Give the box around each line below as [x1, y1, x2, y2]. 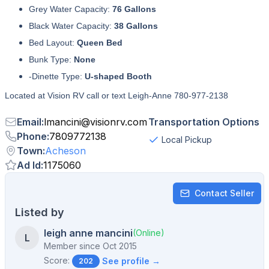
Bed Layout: [29, 38, 77, 47]
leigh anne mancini [44, 227, 133, 239]
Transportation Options [148, 116, 259, 128]
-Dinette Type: [29, 71, 85, 81]
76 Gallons [112, 4, 156, 14]
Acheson [45, 145, 86, 157]
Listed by [15, 206, 64, 219]
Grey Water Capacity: [29, 4, 112, 14]
